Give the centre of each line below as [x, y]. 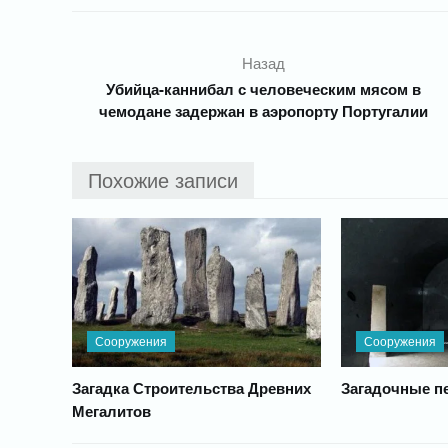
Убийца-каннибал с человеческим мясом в [264, 89]
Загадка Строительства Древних [191, 388]
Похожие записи [163, 179]
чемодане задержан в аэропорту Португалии [264, 111]
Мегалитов [111, 411]
